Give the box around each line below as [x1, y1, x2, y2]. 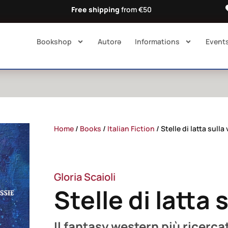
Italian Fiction [107, 124, 155, 134]
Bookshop [36, 37, 72, 47]
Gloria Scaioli [53, 170, 116, 184]
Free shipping [71, 5, 120, 14]
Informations [134, 37, 180, 47]
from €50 [120, 5, 152, 14]
